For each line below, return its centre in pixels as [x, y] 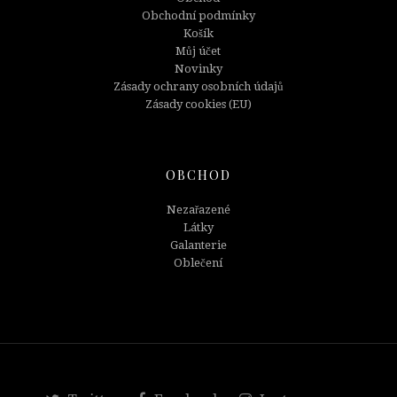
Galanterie [198, 245]
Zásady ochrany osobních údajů [198, 86]
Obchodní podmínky [198, 15]
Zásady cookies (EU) [198, 104]
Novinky [198, 68]
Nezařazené [198, 209]
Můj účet [198, 51]
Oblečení [198, 262]
